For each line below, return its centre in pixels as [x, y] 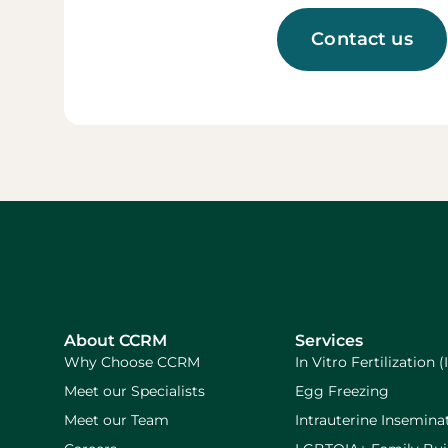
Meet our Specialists [134, 390]
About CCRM [115, 340]
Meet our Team [116, 419]
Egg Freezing [342, 390]
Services [329, 340]
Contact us [362, 38]
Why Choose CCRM [132, 361]
